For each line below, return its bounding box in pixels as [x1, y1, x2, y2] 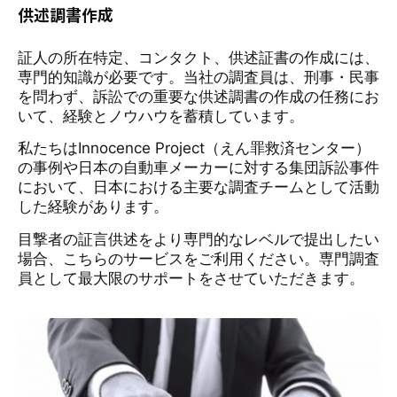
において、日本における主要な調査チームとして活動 [18, 178, 379, 197]
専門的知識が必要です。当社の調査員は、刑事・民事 [18, 68, 379, 86]
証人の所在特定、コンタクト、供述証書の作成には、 [18, 49, 379, 66]
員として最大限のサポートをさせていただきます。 [18, 269, 364, 287]
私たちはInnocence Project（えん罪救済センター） [18, 139, 370, 158]
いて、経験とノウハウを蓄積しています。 [18, 107, 304, 125]
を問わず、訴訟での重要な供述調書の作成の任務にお [18, 88, 379, 105]
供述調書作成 [18, 3, 113, 26]
